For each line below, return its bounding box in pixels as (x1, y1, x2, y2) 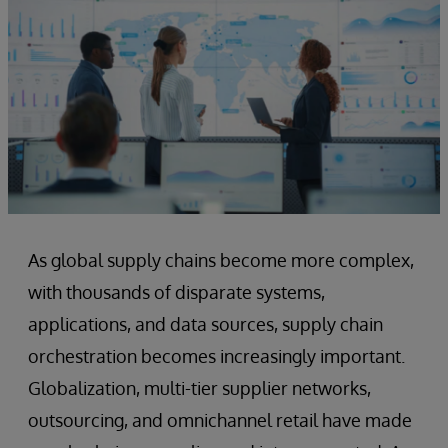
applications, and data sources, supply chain (28, 312, 383, 335)
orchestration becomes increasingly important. (28, 344, 405, 367)
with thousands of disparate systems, (28, 280, 325, 303)
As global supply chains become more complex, (28, 248, 414, 271)
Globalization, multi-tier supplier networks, (28, 376, 371, 399)
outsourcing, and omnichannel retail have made (28, 408, 412, 431)
